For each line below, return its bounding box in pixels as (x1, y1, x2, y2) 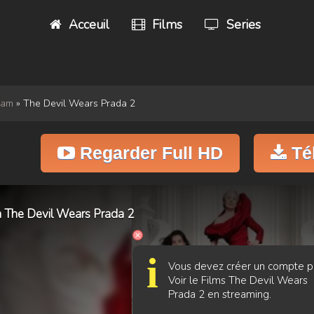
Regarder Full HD (74, 143, 223, 163)
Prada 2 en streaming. (168, 287, 271, 301)
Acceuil (65, 16, 110, 33)
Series (222, 16, 261, 33)
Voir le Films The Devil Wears (168, 273, 308, 287)
